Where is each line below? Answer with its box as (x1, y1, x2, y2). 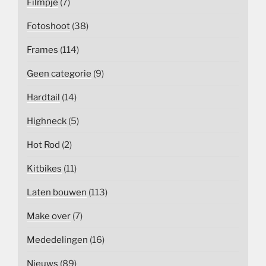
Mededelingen (27, 234, 88, 245)
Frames (27, 44, 58, 55)
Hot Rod (27, 139, 60, 150)
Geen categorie (27, 68, 91, 79)
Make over (27, 210, 71, 221)
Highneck (27, 115, 66, 126)
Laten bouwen (27, 186, 87, 198)
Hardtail (27, 91, 60, 103)
